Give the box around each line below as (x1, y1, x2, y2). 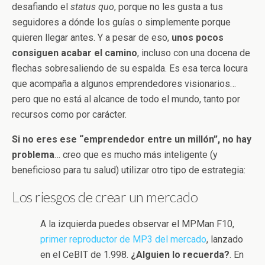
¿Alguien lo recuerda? (128, 249, 230, 261)
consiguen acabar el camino (12, 47, 137, 59)
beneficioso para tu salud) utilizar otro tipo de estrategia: (12, 164, 245, 176)
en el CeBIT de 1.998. (40, 249, 128, 261)
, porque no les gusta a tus (114, 1, 223, 13)
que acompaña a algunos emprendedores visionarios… (12, 78, 236, 90)
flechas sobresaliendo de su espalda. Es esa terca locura (12, 63, 248, 75)
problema (12, 149, 54, 161)
